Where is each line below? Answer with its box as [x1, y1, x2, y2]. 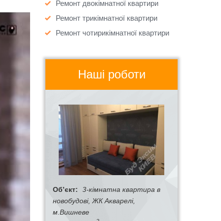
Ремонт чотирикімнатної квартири [56, 28, 169, 37]
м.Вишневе [53, 208, 89, 216]
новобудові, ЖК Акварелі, [53, 196, 135, 205]
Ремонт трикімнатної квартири [56, 13, 157, 22]
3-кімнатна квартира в [82, 185, 160, 193]
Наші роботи [77, 67, 146, 81]
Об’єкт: [53, 185, 80, 193]
